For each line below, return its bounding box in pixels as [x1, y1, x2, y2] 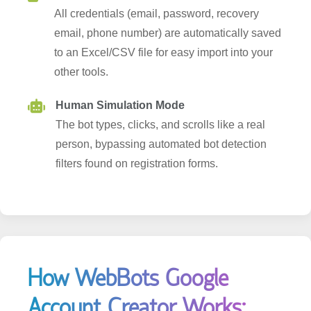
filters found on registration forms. [56, 137, 218, 150]
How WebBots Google [28, 244, 228, 273]
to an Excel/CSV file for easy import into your [54, 26, 273, 39]
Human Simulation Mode [56, 79, 185, 92]
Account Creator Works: [28, 274, 246, 302]
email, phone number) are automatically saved [54, 7, 281, 19]
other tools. [54, 46, 108, 58]
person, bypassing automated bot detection [56, 118, 267, 131]
